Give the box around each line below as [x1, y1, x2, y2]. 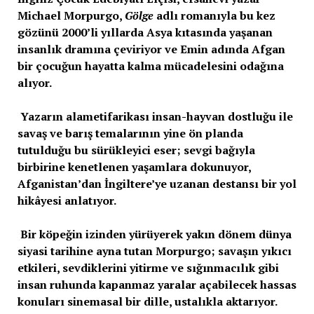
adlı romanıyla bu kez [153, 7, 275, 23]
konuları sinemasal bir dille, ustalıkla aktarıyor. [17, 293, 285, 309]
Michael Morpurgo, [17, 7, 125, 23]
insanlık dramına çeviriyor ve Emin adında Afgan [17, 41, 285, 57]
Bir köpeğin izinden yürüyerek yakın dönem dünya [17, 226, 292, 242]
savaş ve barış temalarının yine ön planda [17, 125, 243, 141]
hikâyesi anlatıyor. [17, 192, 121, 208]
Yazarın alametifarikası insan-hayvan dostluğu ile [17, 108, 293, 124]
